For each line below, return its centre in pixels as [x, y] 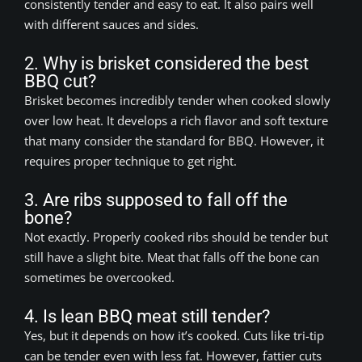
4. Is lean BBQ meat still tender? [147, 316]
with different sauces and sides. [112, 24]
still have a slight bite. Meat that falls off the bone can [172, 257]
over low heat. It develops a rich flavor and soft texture [176, 120]
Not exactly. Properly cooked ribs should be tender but [176, 236]
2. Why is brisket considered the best [166, 63]
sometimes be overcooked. [99, 277]
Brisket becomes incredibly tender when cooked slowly [177, 100]
